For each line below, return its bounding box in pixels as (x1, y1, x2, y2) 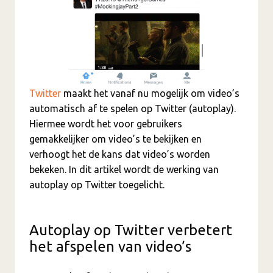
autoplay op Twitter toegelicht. (29, 179, 165, 190)
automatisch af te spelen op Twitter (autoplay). (29, 102, 236, 114)
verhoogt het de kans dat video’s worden (29, 148, 210, 160)
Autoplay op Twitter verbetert (29, 221, 232, 238)
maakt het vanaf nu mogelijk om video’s (61, 87, 239, 99)
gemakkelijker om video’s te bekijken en (29, 133, 202, 144)
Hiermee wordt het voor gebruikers (29, 118, 182, 129)
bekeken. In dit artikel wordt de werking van (29, 163, 219, 175)
